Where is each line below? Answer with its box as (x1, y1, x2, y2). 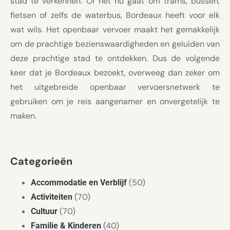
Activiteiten (31, 192, 72, 202)
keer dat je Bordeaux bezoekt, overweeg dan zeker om (10, 67, 220, 78)
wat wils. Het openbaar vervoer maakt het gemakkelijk (10, 24, 220, 35)
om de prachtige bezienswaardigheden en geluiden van (10, 38, 220, 49)
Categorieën (10, 155, 72, 168)
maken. (10, 110, 36, 121)
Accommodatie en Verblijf (31, 178, 127, 188)
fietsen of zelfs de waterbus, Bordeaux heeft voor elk (10, 9, 220, 21)
